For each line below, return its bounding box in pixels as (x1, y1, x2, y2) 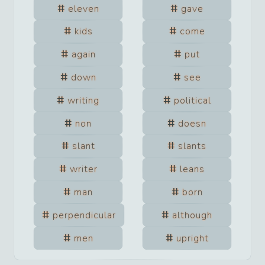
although (172, 208, 212, 222)
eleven (67, 2, 99, 15)
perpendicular (52, 208, 116, 222)
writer (69, 163, 98, 176)
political (173, 93, 211, 107)
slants (178, 140, 206, 153)
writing (67, 93, 99, 107)
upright (176, 231, 209, 245)
